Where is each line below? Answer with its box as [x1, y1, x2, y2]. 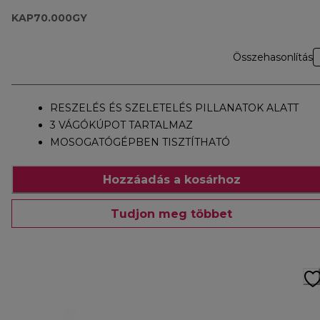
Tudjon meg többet [111, 206, 232, 221]
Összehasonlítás [233, 51, 313, 64]
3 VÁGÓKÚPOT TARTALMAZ [50, 119, 193, 132]
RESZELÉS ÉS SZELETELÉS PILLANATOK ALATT [50, 101, 299, 115]
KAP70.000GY [11, 11, 87, 25]
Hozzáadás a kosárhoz [102, 172, 241, 186]
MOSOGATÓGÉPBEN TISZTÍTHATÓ [50, 136, 230, 149]
